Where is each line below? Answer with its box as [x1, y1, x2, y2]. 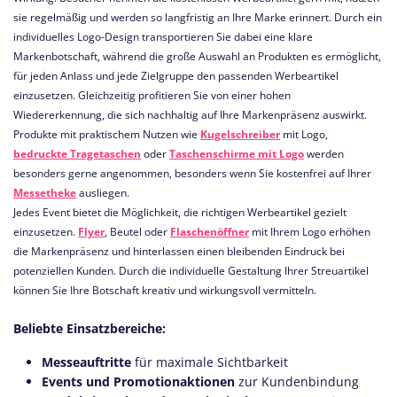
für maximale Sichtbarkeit [131, 354, 288, 370]
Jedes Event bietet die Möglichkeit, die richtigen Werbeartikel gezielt [13, 205, 346, 220]
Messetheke [13, 185, 76, 200]
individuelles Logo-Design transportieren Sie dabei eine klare [13, 29, 313, 44]
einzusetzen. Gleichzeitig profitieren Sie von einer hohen [13, 88, 291, 103]
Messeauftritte [42, 354, 131, 370]
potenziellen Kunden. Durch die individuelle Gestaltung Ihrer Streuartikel [13, 263, 369, 278]
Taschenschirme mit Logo [169, 146, 304, 161]
